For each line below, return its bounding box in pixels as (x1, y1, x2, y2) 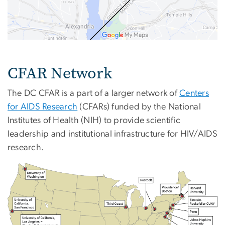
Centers (179, 89, 209, 98)
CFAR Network (8, 62, 113, 84)
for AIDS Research (8, 102, 78, 112)
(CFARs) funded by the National (77, 102, 201, 112)
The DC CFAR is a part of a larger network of (8, 89, 180, 98)
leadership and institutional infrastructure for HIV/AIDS (8, 130, 217, 139)
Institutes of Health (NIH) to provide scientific (8, 116, 180, 126)
